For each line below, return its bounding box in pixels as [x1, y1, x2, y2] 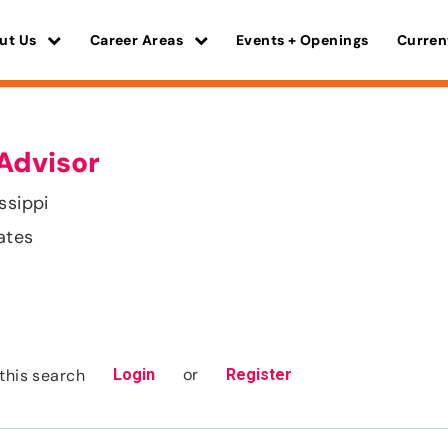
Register [226, 365, 293, 385]
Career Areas [89, 31, 187, 50]
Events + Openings [235, 31, 369, 50]
